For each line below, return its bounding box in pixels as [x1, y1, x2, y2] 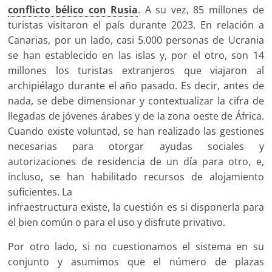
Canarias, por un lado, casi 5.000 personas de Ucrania [8, 33, 264, 47]
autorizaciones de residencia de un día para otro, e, [8, 155, 264, 169]
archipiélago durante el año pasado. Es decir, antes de [8, 79, 264, 93]
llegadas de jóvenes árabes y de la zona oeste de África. [8, 109, 264, 123]
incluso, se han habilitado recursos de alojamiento [8, 170, 264, 184]
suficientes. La [8, 185, 73, 199]
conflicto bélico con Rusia [8, 3, 138, 17]
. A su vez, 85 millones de [138, 3, 264, 17]
